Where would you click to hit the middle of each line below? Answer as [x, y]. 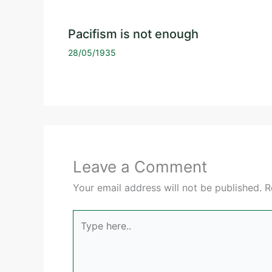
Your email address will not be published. [167, 188]
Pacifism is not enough [133, 34]
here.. [85, 233]
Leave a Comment [140, 167]
